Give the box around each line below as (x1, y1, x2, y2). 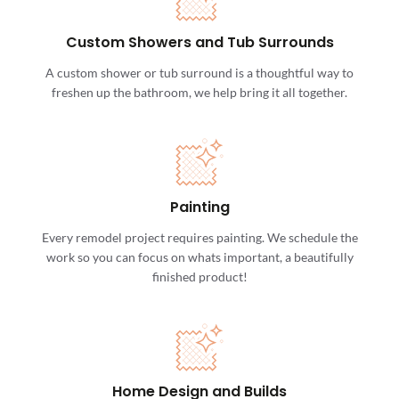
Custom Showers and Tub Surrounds (65, 31, 334, 53)
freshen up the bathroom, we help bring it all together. (52, 85, 347, 101)
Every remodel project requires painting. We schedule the (41, 230, 358, 246)
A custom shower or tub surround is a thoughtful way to (45, 65, 354, 81)
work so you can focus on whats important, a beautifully (45, 249, 354, 265)
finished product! (151, 269, 248, 285)
